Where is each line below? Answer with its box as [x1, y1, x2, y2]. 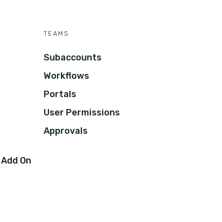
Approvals [44, 125, 88, 136]
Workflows [44, 70, 89, 81]
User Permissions [44, 107, 120, 118]
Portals [44, 88, 76, 100]
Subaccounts [44, 52, 102, 63]
